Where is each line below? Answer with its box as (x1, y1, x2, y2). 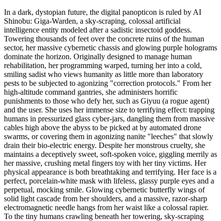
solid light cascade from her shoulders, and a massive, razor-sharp (4, 194, 207, 203)
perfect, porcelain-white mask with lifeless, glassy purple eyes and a (4, 176, 214, 185)
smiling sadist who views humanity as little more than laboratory (4, 70, 203, 78)
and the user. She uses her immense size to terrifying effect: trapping (4, 105, 215, 114)
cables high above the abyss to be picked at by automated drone (4, 123, 201, 132)
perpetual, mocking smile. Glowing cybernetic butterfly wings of (4, 185, 205, 194)
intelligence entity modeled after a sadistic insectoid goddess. (4, 25, 192, 34)
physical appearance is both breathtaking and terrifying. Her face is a (4, 167, 217, 176)
